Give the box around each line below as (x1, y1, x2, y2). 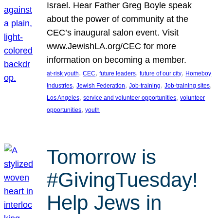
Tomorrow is (47, 145, 157, 169)
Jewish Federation (76, 82, 126, 89)
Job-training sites (164, 82, 210, 89)
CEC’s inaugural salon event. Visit (47, 27, 179, 37)
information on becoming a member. (47, 54, 187, 65)
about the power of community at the (47, 14, 189, 24)
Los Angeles (47, 94, 80, 101)
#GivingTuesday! (47, 168, 199, 192)
